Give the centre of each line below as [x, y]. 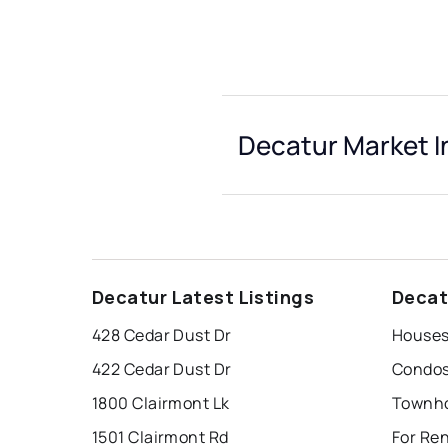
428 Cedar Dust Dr [162, 335]
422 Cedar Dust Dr [162, 369]
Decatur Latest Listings [203, 297]
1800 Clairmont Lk [161, 403]
